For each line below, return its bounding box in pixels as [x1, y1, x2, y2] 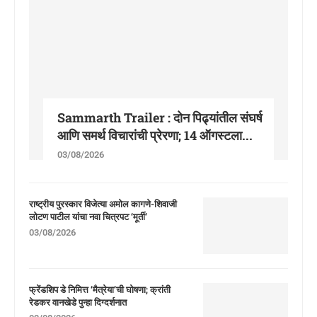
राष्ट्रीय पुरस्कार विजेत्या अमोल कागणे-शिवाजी [29, 197, 177, 210]
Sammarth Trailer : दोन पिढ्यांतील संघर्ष [57, 108, 263, 126]
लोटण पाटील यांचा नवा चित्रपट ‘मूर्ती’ [29, 209, 147, 223]
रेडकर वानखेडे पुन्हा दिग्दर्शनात [29, 295, 127, 309]
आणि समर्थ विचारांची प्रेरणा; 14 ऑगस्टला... [57, 126, 253, 144]
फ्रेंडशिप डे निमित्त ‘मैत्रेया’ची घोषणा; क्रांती [29, 282, 171, 296]
